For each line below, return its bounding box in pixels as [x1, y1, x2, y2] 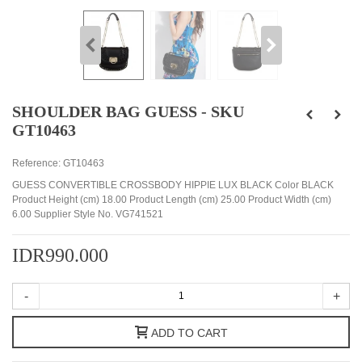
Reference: [12, 157, 61, 169]
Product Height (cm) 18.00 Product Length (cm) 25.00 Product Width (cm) [12, 193, 331, 205]
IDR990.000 [12, 244, 108, 266]
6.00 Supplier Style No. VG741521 [12, 208, 163, 220]
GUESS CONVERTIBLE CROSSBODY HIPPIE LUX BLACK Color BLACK [12, 179, 334, 191]
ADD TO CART [150, 326, 228, 339]
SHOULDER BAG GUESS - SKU [12, 102, 244, 120]
